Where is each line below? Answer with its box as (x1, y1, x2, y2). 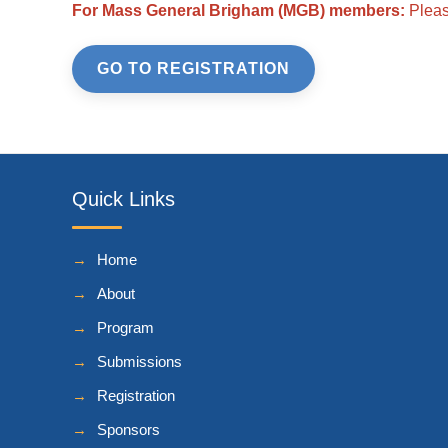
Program (97, 319, 154, 336)
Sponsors (97, 421, 160, 438)
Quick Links (72, 188, 175, 210)
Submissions (97, 353, 182, 370)
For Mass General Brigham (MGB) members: (72, 2, 405, 19)
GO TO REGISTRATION (97, 60, 290, 77)
